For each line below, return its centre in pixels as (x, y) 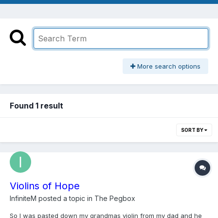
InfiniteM (23, 198)
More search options (168, 66)
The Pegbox (115, 198)
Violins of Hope (45, 186)
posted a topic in (65, 198)
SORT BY (193, 130)
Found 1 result (36, 105)
